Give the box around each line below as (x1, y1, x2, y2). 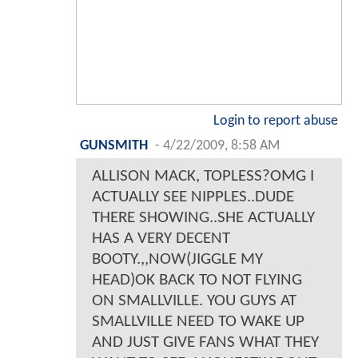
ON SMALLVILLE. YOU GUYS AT (92, 292, 296, 309)
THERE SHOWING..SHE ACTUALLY (92, 209, 315, 226)
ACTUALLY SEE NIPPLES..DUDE (92, 188, 294, 205)
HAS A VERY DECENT (92, 229, 230, 247)
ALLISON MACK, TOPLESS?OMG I (92, 167, 314, 185)
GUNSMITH (80, 138, 148, 153)
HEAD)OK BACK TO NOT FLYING (92, 271, 302, 288)
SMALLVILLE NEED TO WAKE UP (92, 312, 304, 330)
